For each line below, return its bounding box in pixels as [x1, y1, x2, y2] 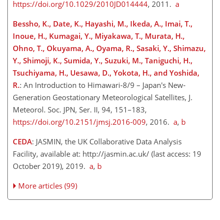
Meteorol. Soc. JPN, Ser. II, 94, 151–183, [13, 105, 147, 115]
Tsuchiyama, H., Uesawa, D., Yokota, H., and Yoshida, [13, 68, 199, 78]
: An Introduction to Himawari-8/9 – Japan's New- [20, 80, 186, 90]
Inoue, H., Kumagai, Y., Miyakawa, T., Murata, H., [13, 31, 185, 41]
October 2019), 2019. [13, 161, 89, 171]
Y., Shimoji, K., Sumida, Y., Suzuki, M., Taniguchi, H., [13, 55, 192, 66]
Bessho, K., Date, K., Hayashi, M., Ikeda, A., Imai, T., [13, 19, 192, 29]
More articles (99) [18, 181, 78, 191]
